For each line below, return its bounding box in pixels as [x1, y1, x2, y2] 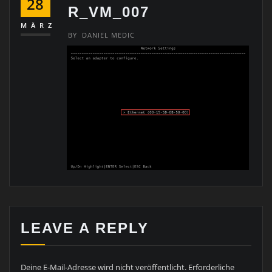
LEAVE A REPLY [20, 219, 149, 236]
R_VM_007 [68, 4, 150, 21]
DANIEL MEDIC [82, 30, 135, 39]
